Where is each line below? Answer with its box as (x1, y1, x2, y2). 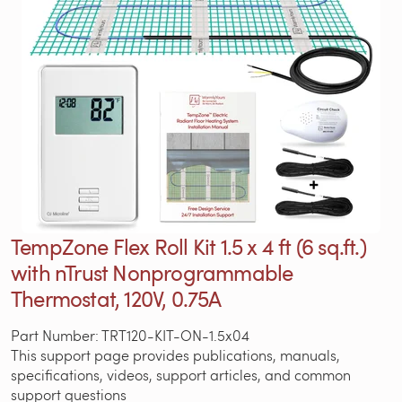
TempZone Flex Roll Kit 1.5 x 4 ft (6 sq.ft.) (11, 231, 366, 261)
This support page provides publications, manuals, (11, 345, 340, 364)
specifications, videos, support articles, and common (11, 364, 351, 384)
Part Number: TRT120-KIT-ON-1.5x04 (11, 325, 249, 345)
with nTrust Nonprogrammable (11, 257, 293, 287)
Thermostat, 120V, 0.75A (11, 283, 222, 313)
